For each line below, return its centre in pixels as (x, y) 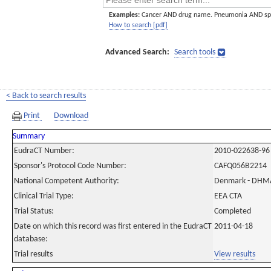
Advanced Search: (137, 52)
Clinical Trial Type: (44, 196)
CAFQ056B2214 (240, 166)
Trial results (33, 254)
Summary (29, 136)
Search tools (195, 52)
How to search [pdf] (138, 25)
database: (31, 239)
